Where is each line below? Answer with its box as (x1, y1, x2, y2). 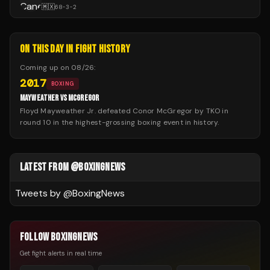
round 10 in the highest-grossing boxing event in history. (20, 118, 219, 128)
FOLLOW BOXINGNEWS (20, 231, 98, 244)
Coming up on (20, 63, 72, 73)
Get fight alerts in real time (20, 249, 102, 258)
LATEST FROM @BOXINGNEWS (20, 161, 125, 174)
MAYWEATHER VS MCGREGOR (20, 93, 99, 104)
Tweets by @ (15, 187, 72, 200)
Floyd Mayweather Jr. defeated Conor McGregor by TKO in (20, 106, 228, 116)
